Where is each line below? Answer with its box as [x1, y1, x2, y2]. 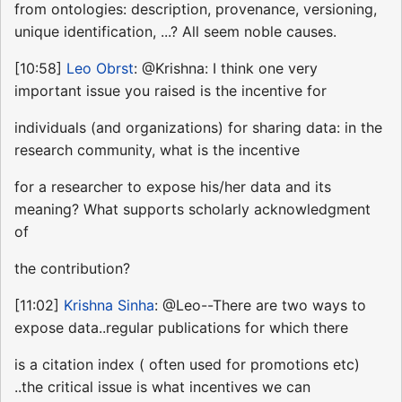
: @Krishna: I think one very [134, 59, 318, 78]
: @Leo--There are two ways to [154, 296, 366, 315]
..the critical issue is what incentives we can [14, 378, 310, 397]
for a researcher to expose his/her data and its [14, 178, 331, 197]
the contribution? [14, 259, 130, 278]
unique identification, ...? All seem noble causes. [14, 22, 336, 41]
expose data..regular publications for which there [14, 319, 348, 337]
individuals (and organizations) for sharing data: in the [14, 118, 382, 137]
